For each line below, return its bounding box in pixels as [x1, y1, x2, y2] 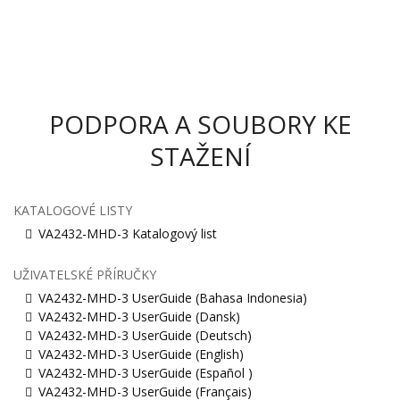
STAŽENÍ [149, 139, 251, 174]
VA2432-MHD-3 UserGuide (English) [38, 346, 244, 363]
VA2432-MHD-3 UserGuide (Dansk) [38, 308, 240, 326]
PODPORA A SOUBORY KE [48, 107, 352, 142]
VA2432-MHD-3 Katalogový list [38, 225, 217, 243]
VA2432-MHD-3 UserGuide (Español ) [38, 364, 253, 382]
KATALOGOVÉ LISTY [13, 202, 132, 220]
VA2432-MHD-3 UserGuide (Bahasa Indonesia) [38, 289, 307, 307]
